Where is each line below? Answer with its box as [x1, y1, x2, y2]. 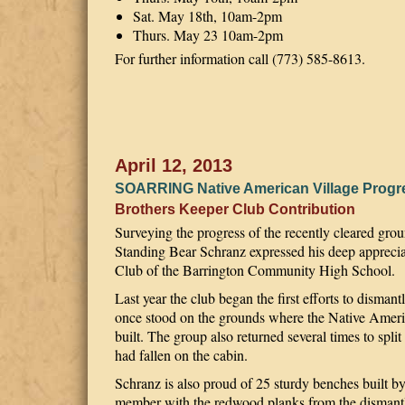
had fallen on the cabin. [115, 345, 248, 364]
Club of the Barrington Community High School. [115, 260, 395, 279]
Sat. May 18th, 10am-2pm [133, 6, 282, 25]
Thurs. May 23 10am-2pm [133, 25, 283, 44]
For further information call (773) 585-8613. [115, 49, 365, 68]
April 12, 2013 [115, 155, 232, 175]
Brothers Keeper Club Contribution [115, 202, 355, 217]
